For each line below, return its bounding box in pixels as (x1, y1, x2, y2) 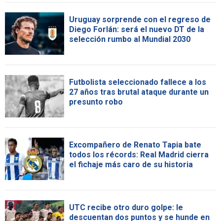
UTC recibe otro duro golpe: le (69, 202, 183, 212)
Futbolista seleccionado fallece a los (69, 77, 206, 87)
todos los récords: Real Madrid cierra (69, 149, 209, 159)
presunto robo (69, 97, 123, 107)
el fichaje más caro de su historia (69, 159, 193, 169)
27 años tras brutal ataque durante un (69, 87, 209, 97)
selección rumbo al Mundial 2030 (69, 34, 190, 44)
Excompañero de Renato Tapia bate (69, 140, 201, 149)
